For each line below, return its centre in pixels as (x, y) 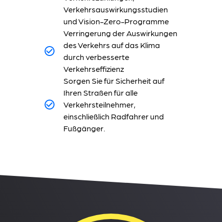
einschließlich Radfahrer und (114, 116)
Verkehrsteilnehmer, (99, 104)
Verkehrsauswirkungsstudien (116, 9)
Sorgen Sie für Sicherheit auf (114, 81)
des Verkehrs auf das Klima (112, 45)
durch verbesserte (96, 57)
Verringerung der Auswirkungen (120, 33)
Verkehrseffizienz (94, 69)
